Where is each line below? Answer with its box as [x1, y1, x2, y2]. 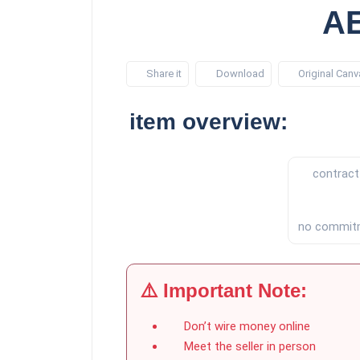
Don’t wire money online [180, 319, 310, 334]
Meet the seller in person [180, 339, 316, 354]
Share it [146, 67, 182, 80]
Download [215, 67, 264, 80]
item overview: [129, 109, 288, 135]
